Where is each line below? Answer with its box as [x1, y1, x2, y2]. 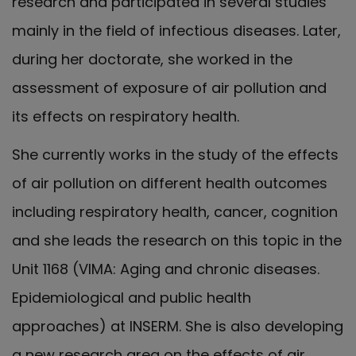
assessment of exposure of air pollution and [12, 77, 327, 98]
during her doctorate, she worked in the [12, 48, 292, 69]
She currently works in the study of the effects [12, 145, 339, 164]
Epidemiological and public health [12, 288, 251, 308]
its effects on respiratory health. [12, 106, 239, 126]
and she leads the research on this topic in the [12, 230, 342, 250]
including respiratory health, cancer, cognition [12, 202, 342, 222]
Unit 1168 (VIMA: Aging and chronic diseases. [12, 259, 319, 279]
